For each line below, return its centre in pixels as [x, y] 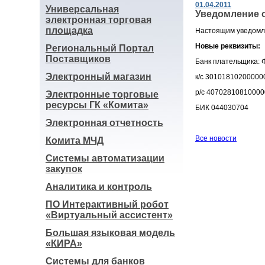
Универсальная [82, 9]
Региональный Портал [100, 48]
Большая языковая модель [110, 233]
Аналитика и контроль [99, 187]
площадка [69, 30]
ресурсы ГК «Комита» [97, 105]
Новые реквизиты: [228, 46]
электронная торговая [98, 20]
